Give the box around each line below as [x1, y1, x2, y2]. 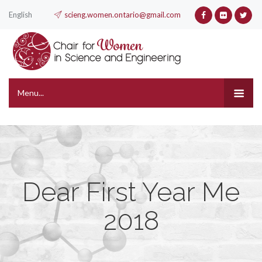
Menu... [18, 88, 44, 98]
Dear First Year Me [22, 177, 240, 207]
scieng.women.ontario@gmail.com [64, 10, 181, 19]
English [9, 10, 32, 19]
